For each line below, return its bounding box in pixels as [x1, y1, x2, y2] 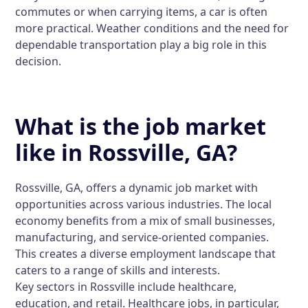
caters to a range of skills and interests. [15, 263, 221, 278]
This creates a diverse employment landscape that [15, 246, 276, 261]
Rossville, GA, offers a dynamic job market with [15, 180, 258, 195]
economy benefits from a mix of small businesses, [15, 213, 276, 228]
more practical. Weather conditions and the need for [15, 21, 289, 36]
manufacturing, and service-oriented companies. [15, 230, 269, 245]
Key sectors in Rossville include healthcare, [15, 279, 237, 294]
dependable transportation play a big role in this [15, 37, 267, 52]
